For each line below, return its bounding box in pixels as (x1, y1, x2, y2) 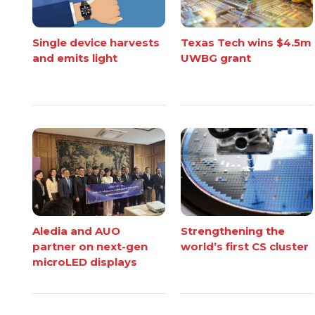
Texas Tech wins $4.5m (180, 35, 311, 49)
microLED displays (32, 255, 138, 269)
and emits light (32, 51, 118, 65)
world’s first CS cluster (180, 240, 309, 254)
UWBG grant (180, 51, 251, 65)
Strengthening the (180, 224, 285, 238)
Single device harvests (32, 35, 160, 49)
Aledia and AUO (32, 224, 121, 238)
